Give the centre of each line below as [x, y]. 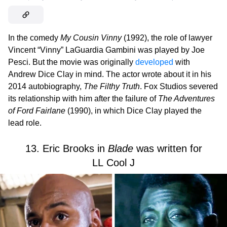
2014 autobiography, [46, 86]
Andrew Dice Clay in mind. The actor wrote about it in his [110, 74]
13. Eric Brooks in [66, 148]
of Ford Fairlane [37, 110]
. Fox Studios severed [179, 86]
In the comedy [34, 37]
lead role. [25, 123]
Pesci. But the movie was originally [72, 62]
